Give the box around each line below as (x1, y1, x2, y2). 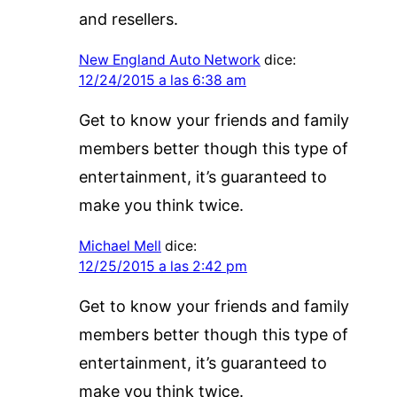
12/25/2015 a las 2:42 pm (78, 257, 247, 275)
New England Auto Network (78, 51, 261, 68)
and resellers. (78, 9, 178, 28)
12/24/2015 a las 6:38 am (78, 71, 246, 89)
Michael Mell (78, 237, 161, 254)
